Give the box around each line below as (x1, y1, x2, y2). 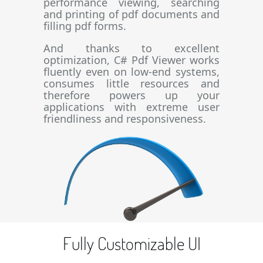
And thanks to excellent (43, 41, 220, 55)
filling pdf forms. (43, 19, 126, 33)
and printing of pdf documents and (43, 7, 220, 21)
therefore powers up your (43, 88, 220, 102)
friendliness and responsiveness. (43, 112, 206, 126)
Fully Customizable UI (62, 231, 201, 254)
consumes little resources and (43, 76, 220, 90)
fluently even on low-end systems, (43, 65, 220, 79)
